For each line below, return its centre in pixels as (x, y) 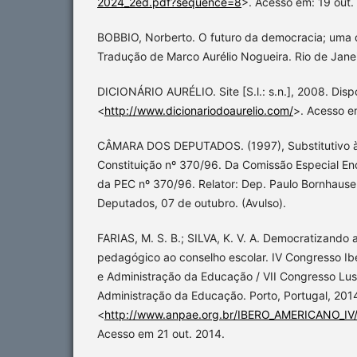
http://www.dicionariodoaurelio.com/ (199, 110)
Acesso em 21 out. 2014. (161, 334)
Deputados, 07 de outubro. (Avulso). (192, 203)
